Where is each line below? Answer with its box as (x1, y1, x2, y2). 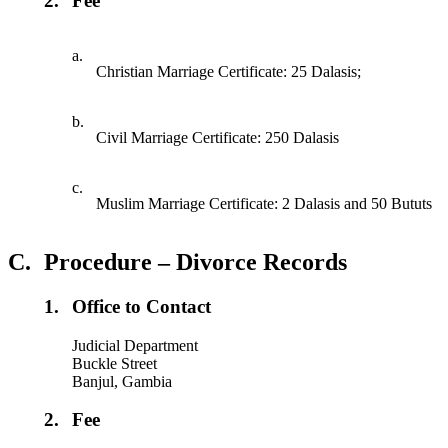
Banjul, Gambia (72, 372, 173, 390)
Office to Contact (72, 295, 212, 317)
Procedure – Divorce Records (44, 248, 347, 275)
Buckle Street (72, 354, 158, 372)
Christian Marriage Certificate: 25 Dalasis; (96, 62, 362, 80)
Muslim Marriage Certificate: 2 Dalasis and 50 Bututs (96, 194, 433, 212)
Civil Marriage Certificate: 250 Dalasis (96, 128, 340, 146)
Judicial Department (72, 336, 199, 354)
